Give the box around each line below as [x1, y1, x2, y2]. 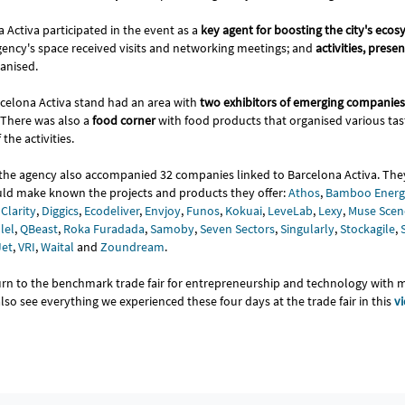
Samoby [150, 220, 194, 237]
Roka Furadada [63, 220, 145, 237]
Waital [41, 238, 74, 255]
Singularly [280, 220, 334, 237]
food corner [92, 111, 155, 128]
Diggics [42, 202, 79, 219]
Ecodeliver [84, 202, 139, 219]
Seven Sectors [200, 220, 275, 237]
